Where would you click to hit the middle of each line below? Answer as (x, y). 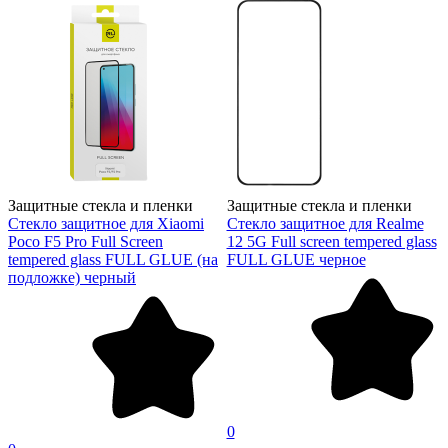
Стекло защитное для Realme (325, 223)
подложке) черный (72, 277)
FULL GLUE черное (296, 259)
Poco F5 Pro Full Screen (85, 241)
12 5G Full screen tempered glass (331, 241)
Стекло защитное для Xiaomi (106, 223)
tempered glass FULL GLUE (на (113, 259)
